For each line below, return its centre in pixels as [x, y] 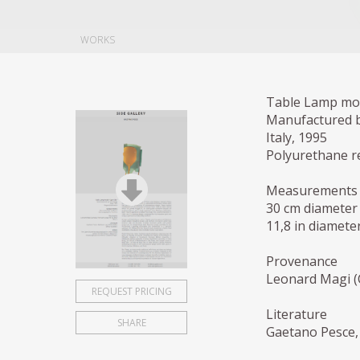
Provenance [301, 262]
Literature [296, 315]
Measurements [311, 191]
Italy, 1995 [296, 138]
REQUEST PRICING [131, 291]
